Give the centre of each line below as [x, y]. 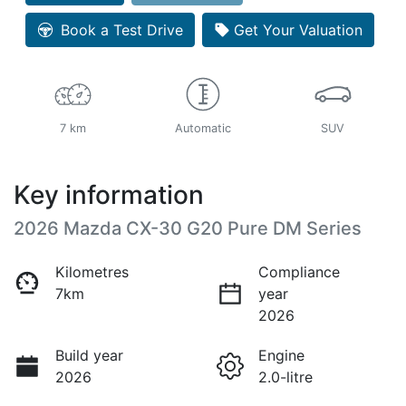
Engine [281, 355]
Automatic [203, 128]
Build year [89, 355]
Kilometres [92, 271]
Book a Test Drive [122, 29]
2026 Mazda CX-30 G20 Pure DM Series [188, 228]
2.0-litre [285, 377]
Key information [109, 194]
